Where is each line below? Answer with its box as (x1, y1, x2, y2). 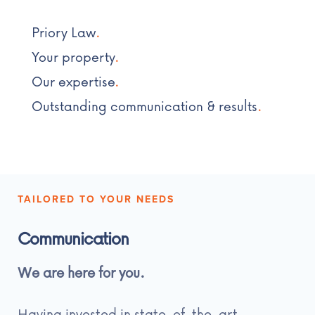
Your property (31, 46, 115, 67)
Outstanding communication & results (31, 95, 257, 116)
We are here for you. (18, 261, 145, 283)
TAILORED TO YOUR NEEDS (18, 193, 174, 205)
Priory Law (31, 21, 96, 42)
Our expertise (31, 70, 115, 91)
